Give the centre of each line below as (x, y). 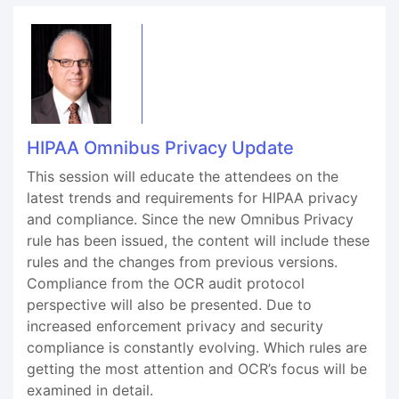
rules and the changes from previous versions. (182, 262)
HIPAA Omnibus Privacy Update (160, 148)
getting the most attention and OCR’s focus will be (197, 369)
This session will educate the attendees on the (183, 176)
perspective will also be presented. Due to (169, 305)
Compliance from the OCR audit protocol (166, 283)
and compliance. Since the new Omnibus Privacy (190, 219)
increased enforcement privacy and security (175, 326)
